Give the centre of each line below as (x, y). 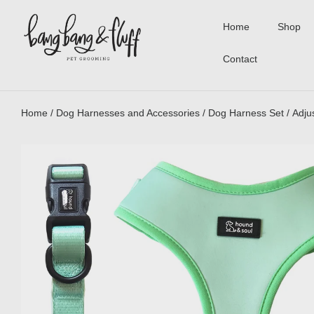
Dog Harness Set (246, 113)
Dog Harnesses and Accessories (128, 113)
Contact (240, 59)
